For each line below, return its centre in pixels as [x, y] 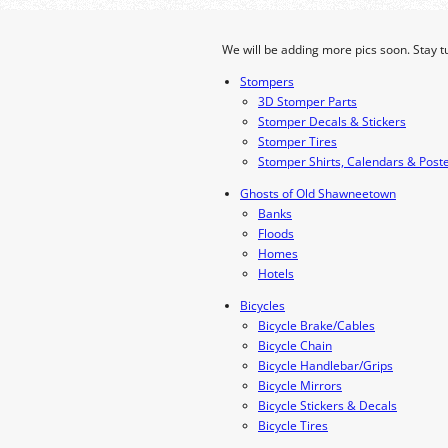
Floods [276, 233]
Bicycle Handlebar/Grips [325, 365]
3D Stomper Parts [307, 101]
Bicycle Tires [293, 425]
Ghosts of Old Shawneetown [318, 193]
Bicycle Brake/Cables [316, 325]
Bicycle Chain [295, 345]
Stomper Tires [297, 141]
